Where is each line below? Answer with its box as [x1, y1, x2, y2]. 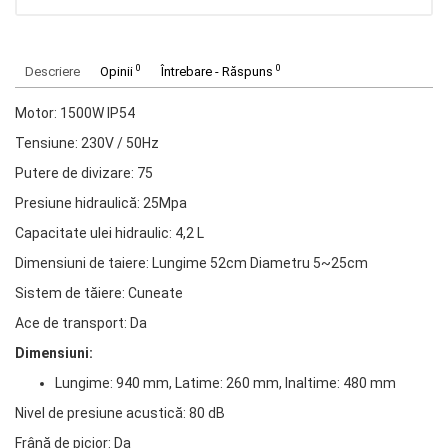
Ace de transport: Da [15, 315, 147, 331]
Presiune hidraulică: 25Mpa [15, 195, 187, 211]
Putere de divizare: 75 [15, 165, 153, 181]
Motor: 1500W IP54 [15, 105, 135, 121]
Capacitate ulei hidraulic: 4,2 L [15, 225, 204, 241]
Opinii [100, 64, 136, 79]
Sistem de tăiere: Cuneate [15, 285, 183, 301]
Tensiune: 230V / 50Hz [15, 135, 159, 151]
